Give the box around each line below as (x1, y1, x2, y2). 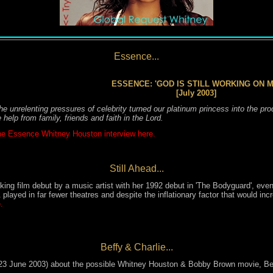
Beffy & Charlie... (100, 242, 173, 252)
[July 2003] (175, 88, 216, 97)
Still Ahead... (109, 163, 164, 174)
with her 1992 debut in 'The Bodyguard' (113, 181, 252, 190)
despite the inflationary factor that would (116, 190, 260, 199)
